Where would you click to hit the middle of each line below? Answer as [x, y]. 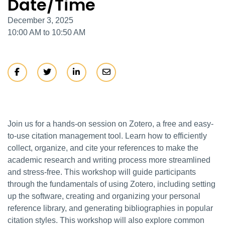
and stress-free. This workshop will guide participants [102, 172]
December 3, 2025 [40, 21]
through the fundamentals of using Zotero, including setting [111, 184]
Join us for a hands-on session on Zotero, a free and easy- [110, 124]
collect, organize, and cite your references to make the [103, 148]
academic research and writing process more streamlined [109, 160]
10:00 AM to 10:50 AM [46, 33]
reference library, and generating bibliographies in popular [110, 208]
